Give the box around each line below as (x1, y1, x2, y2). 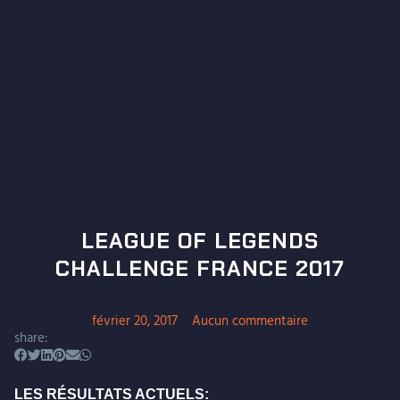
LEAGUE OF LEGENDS (81, 226, 319, 254)
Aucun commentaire (192, 310, 308, 332)
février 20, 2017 (92, 310, 178, 332)
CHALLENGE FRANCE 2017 (55, 254, 345, 282)
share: (14, 327, 48, 349)
